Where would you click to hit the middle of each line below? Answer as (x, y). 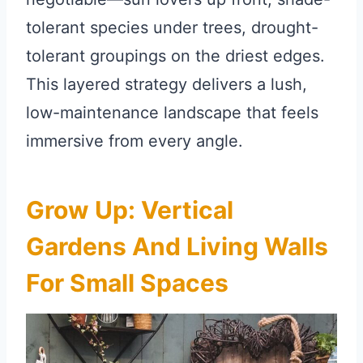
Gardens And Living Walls (177, 247)
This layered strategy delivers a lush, (167, 85)
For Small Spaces (127, 283)
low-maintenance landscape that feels (172, 113)
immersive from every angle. (135, 141)
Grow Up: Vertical (130, 210)
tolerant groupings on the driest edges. (175, 56)
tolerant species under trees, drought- (172, 28)
